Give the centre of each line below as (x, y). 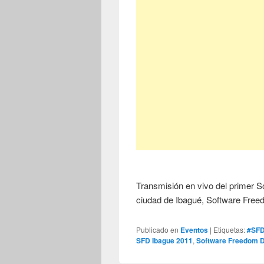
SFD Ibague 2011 (165, 241)
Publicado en (158, 230)
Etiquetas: (230, 230)
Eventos (194, 230)
